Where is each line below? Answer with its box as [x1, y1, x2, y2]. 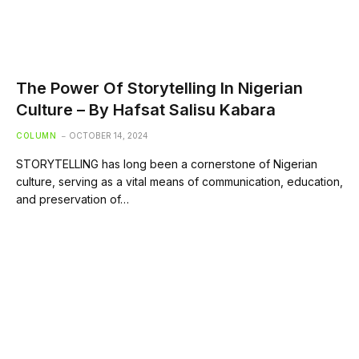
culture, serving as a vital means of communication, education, [16, 174, 343, 188]
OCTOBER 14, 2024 [69, 130, 148, 140]
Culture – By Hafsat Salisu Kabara [16, 99, 276, 119]
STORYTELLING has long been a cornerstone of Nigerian [16, 156, 317, 171]
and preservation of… [16, 192, 129, 206]
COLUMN [16, 130, 56, 140]
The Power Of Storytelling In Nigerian [16, 78, 303, 98]
